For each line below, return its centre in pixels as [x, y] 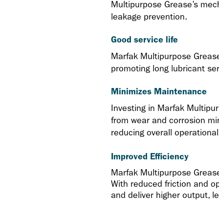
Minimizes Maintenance [159, 91]
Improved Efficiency [150, 156]
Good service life [144, 39]
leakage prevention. [152, 17]
